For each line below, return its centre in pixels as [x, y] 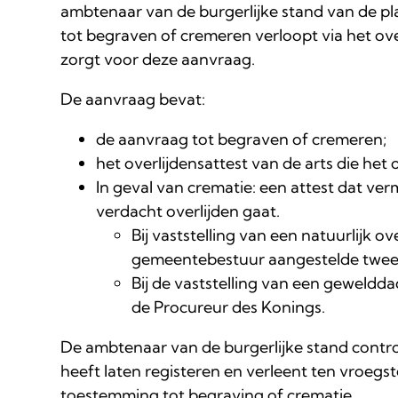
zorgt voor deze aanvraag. [158, 60]
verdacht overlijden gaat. [188, 211]
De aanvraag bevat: [133, 99]
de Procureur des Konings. [228, 307]
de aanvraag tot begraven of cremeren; [241, 139]
